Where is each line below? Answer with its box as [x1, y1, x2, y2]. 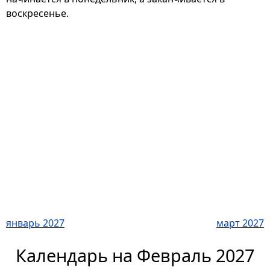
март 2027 [216, 216, 264, 230]
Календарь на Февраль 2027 [16, 243, 254, 268]
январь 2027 [6, 216, 64, 230]
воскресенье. [6, 7, 69, 20]
